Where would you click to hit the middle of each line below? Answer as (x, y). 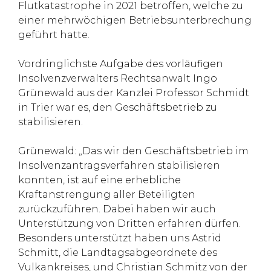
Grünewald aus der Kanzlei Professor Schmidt (134, 93)
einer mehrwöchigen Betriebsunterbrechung (135, 20)
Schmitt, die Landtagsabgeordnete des (118, 253)
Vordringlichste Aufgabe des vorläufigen (121, 64)
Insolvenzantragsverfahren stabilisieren (119, 165)
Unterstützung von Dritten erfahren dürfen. (129, 224)
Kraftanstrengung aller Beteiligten (107, 194)
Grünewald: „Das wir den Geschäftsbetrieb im (133, 151)
